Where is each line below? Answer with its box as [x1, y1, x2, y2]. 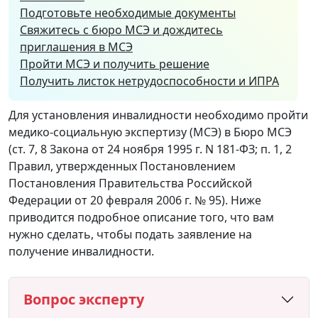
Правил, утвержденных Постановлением [9, 158, 236, 174]
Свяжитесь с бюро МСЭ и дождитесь [20, 21, 223, 38]
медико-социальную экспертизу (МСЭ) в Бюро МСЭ [9, 124, 292, 140]
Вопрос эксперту [23, 289, 144, 309]
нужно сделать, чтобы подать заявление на [9, 226, 252, 242]
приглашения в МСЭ [20, 38, 133, 55]
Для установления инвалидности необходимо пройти [9, 106, 308, 123]
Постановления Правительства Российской [9, 175, 252, 191]
